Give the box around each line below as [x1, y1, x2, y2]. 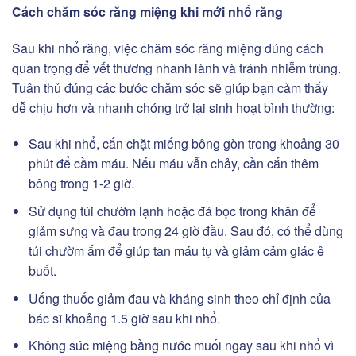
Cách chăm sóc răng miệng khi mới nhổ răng [12, 2, 283, 21]
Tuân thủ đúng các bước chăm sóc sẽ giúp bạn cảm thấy [12, 78, 328, 97]
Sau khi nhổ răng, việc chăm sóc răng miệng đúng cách [12, 38, 323, 57]
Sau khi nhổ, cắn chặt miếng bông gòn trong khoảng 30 [28, 134, 339, 153]
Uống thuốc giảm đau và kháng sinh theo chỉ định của [28, 288, 331, 308]
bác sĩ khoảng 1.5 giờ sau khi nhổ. [28, 308, 223, 327]
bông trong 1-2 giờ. [28, 174, 134, 193]
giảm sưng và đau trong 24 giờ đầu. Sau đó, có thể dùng [28, 222, 343, 241]
